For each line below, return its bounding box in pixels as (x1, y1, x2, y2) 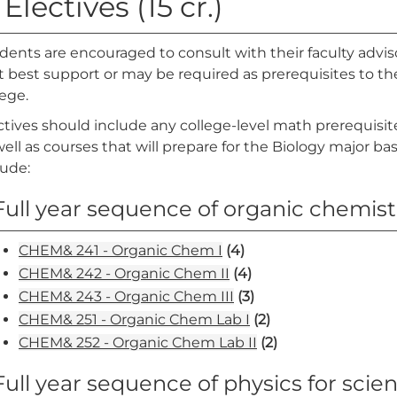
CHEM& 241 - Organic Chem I (19, 242, 222, 259)
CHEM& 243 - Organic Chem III (19, 288, 234, 305)
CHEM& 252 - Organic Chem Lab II (19, 334, 257, 351)
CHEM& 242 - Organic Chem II (19, 265, 230, 282)
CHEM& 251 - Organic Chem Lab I (19, 311, 250, 328)
